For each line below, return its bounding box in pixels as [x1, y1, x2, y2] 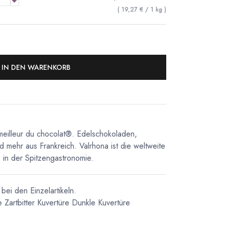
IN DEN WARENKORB [2, 62, 70, 72]
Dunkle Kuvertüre [72, 197, 130, 209]
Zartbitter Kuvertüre [5, 197, 69, 209]
